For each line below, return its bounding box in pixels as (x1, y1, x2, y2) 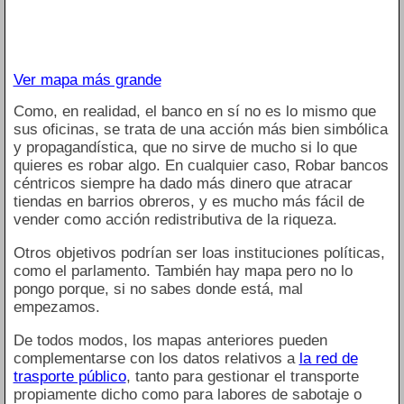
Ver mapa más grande (13, 70, 161, 88)
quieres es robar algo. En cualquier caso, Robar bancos (13, 156, 389, 174)
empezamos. (13, 298, 100, 316)
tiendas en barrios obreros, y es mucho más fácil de (13, 192, 364, 210)
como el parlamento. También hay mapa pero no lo (13, 262, 353, 280)
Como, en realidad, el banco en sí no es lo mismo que (13, 102, 376, 120)
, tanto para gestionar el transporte (125, 367, 359, 385)
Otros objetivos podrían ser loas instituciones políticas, (13, 243, 385, 262)
